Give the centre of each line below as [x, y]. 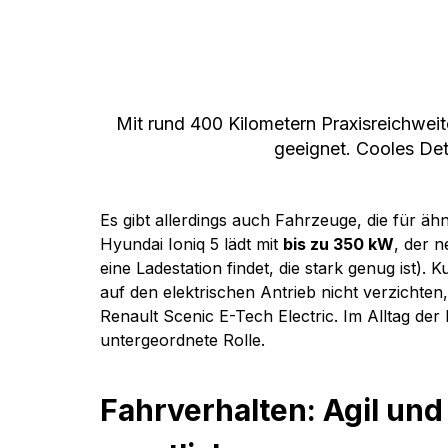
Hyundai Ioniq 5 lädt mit [191, 243]
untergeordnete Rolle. [185, 339]
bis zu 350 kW [338, 243]
